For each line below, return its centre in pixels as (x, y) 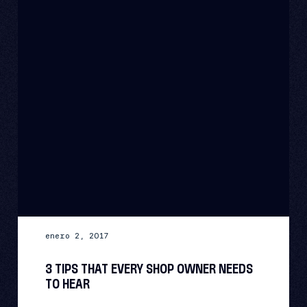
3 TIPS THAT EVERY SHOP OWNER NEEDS (149, 269)
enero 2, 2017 (77, 235)
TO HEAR (68, 284)
